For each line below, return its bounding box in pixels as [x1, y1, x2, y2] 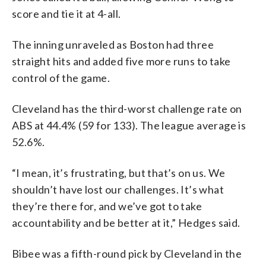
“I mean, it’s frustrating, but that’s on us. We [12, 166, 226, 179]
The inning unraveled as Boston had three [12, 37, 214, 51]
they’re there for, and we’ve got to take [12, 199, 202, 213]
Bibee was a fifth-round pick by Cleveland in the [12, 246, 242, 260]
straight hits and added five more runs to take [12, 54, 231, 68]
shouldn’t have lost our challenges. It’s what [12, 182, 224, 196]
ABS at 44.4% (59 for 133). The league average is [12, 118, 246, 132]
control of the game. [12, 71, 110, 84]
